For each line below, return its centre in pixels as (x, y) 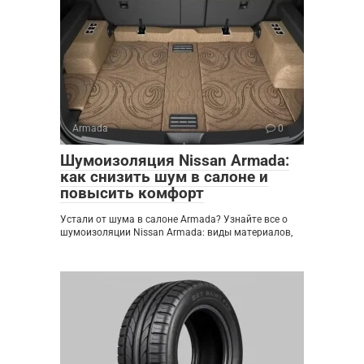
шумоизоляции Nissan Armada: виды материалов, (176, 232)
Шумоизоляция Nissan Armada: (175, 160)
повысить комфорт (132, 193)
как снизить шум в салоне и (164, 176)
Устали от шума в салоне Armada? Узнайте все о (174, 219)
